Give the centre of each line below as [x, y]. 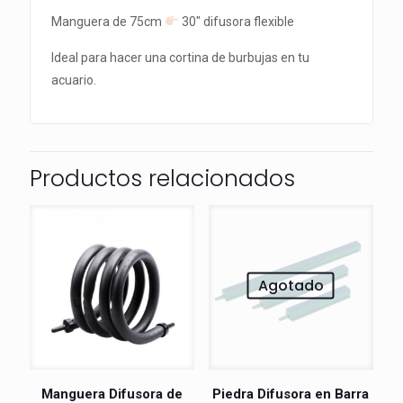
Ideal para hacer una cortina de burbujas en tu [181, 57]
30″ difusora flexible [237, 21]
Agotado [291, 285]
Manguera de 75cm [108, 21]
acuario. [74, 80]
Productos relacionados [162, 178]
